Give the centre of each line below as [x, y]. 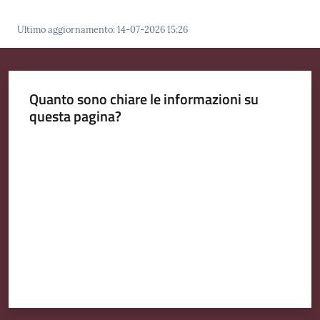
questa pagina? [75, 116]
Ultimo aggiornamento [65, 29]
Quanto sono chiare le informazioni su [144, 99]
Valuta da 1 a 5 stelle [71, 142]
